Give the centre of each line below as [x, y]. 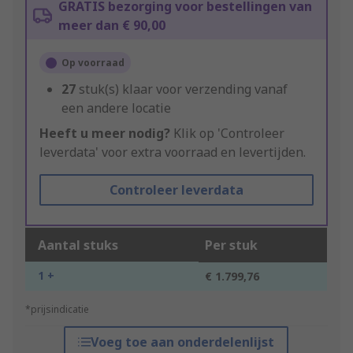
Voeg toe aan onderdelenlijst [183, 342]
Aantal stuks [78, 245]
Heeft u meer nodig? [105, 134]
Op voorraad [93, 63]
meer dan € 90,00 [112, 26]
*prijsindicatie [57, 310]
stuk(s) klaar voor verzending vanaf [183, 89]
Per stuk [231, 245]
